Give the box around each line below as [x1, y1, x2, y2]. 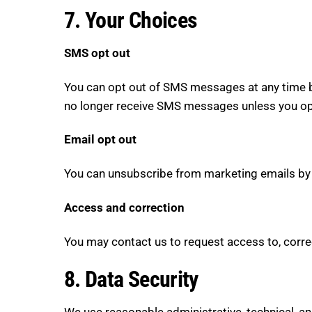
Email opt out [64, 132, 136, 147]
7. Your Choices [64, 6, 198, 33]
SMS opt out [64, 45, 130, 60]
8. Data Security [64, 265, 198, 292]
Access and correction [64, 201, 185, 215]
